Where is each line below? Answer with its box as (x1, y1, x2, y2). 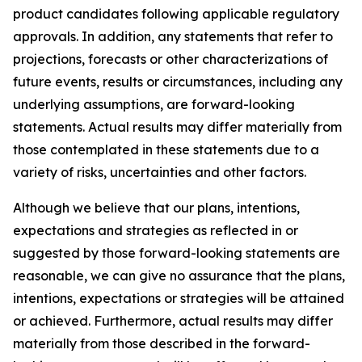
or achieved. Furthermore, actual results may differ (13, 313, 333, 329)
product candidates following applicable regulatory (13, 6, 339, 22)
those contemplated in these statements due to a (13, 141, 319, 158)
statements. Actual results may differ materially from (13, 119, 342, 135)
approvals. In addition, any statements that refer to (13, 28, 333, 44)
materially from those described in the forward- (13, 335, 310, 351)
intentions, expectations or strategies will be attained (13, 290, 344, 306)
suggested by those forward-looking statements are (13, 245, 340, 261)
